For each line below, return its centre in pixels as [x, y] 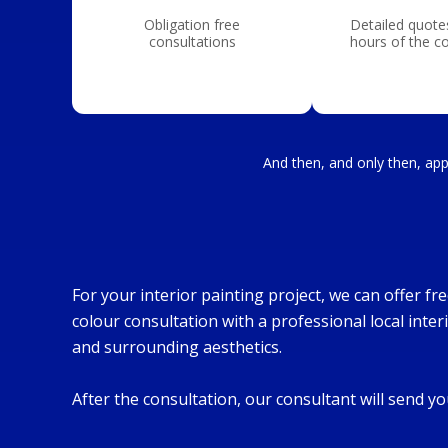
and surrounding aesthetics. [177, 347]
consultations [192, 41]
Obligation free [192, 24]
